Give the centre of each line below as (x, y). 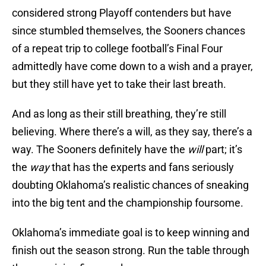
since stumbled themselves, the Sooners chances (129, 31)
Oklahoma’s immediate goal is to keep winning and (131, 233)
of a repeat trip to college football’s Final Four (117, 49)
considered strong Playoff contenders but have (122, 13)
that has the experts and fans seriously (142, 167)
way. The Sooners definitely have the (100, 150)
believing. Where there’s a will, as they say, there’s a (132, 132)
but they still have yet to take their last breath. (119, 84)
